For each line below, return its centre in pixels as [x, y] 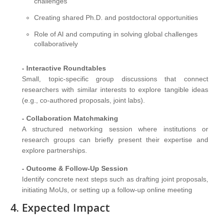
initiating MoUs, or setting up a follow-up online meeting [107, 190]
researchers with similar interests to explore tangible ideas [115, 90]
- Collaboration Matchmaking [70, 118]
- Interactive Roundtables [64, 68]
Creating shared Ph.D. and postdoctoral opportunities [116, 18]
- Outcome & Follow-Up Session [75, 169]
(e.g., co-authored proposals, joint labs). [83, 100]
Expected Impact [66, 208]
